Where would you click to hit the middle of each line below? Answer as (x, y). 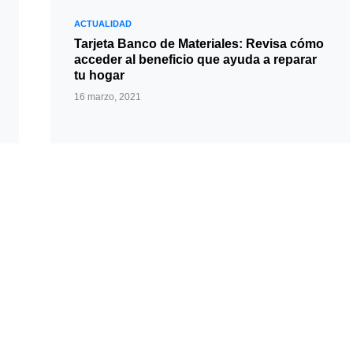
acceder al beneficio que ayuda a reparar (195, 59)
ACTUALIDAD (103, 24)
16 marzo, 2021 (108, 97)
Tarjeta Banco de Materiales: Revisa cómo (199, 44)
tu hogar (99, 75)
